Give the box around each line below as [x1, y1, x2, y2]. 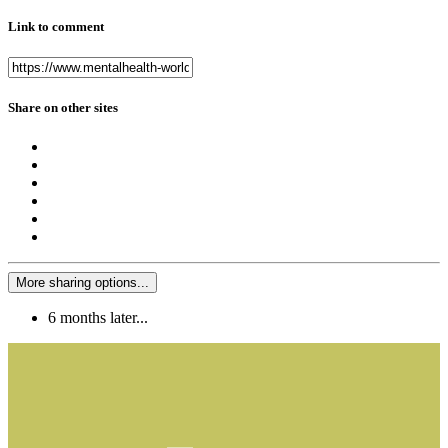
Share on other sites [8, 100, 118, 116]
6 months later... [48, 309, 148, 327]
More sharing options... [16, 275, 149, 291]
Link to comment [8, 18, 104, 34]
